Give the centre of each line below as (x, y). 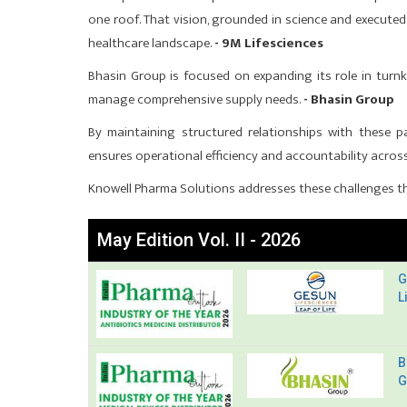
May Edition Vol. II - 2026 (199, 240)
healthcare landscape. (151, 43)
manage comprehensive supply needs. (196, 99)
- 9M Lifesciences (269, 43)
